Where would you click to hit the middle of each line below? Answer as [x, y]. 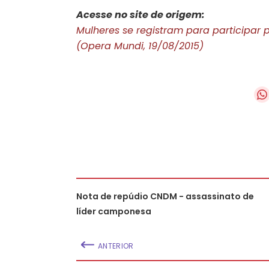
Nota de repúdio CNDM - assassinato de [165, 196]
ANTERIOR [116, 246]
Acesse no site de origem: [141, 14]
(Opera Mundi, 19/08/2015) [140, 46]
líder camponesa [114, 211]
